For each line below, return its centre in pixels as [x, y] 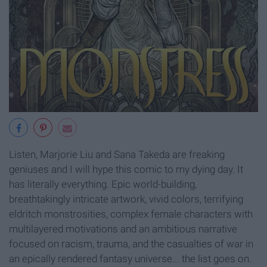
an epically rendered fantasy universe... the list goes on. [130, 259]
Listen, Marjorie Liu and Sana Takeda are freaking [117, 155]
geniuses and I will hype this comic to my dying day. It [126, 170]
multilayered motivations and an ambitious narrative [123, 229]
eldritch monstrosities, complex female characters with [131, 214]
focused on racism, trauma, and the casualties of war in [131, 244]
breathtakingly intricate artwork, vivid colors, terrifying [126, 199]
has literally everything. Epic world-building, [103, 184]
